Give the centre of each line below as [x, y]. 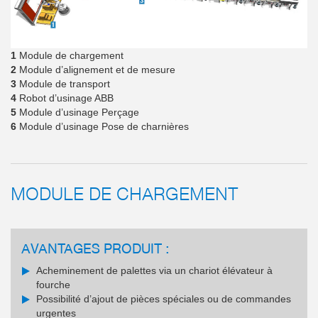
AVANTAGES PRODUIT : [95, 247]
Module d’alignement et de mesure [96, 69]
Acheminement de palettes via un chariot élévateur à [154, 270]
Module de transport [63, 83]
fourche [53, 284]
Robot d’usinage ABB [65, 98]
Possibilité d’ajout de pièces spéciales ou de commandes [164, 298]
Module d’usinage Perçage [78, 112]
